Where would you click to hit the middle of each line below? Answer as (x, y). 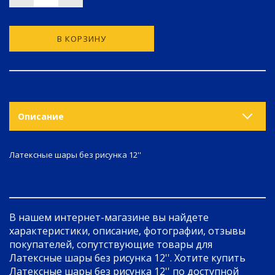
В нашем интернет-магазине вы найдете (109, 217)
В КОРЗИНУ (81, 39)
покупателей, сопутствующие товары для (111, 244)
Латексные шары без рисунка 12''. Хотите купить (127, 258)
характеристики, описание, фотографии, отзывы (127, 231)
